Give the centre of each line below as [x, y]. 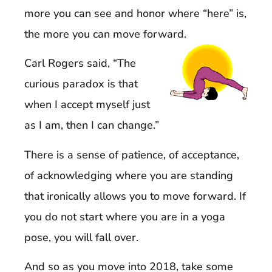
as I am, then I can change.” [92, 125]
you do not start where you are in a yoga [125, 216]
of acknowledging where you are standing [129, 175]
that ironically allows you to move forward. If [135, 196]
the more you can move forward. [105, 34]
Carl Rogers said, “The [80, 63]
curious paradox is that [81, 84]
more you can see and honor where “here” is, [135, 13]
